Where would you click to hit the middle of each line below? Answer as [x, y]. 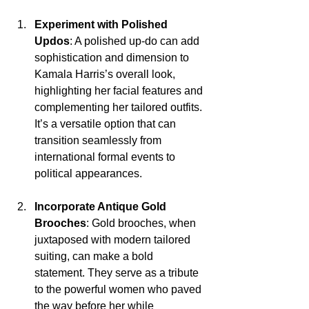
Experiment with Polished [102, 24]
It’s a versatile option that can [107, 123]
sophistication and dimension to [113, 57]
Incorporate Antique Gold [102, 206]
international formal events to [106, 157]
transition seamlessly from [99, 140]
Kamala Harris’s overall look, [106, 74]
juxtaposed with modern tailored [114, 239]
